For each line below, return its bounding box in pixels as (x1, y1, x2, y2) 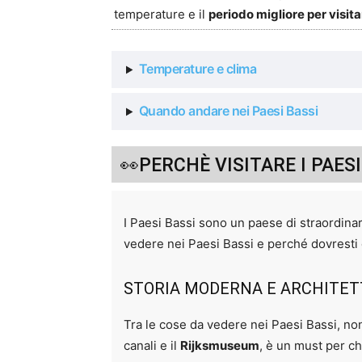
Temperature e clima (138, 61, 257, 78)
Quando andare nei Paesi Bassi (138, 103, 318, 120)
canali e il (124, 338, 180, 354)
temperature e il (114, 6, 208, 23)
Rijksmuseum (180, 338, 259, 354)
